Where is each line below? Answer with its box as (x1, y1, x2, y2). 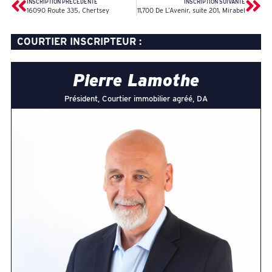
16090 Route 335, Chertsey (26, 6, 109, 15)
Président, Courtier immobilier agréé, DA (64, 93, 208, 103)
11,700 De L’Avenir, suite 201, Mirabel (137, 6, 246, 15)
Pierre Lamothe (73, 69, 199, 90)
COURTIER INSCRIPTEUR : (16, 35, 141, 47)
